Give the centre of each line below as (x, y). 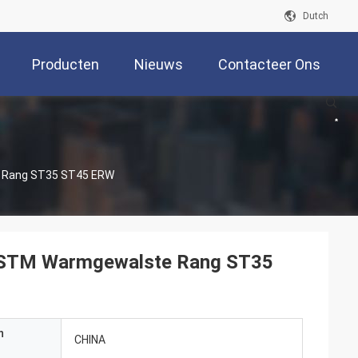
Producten (66, 65)
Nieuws (159, 65)
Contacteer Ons (269, 65)
